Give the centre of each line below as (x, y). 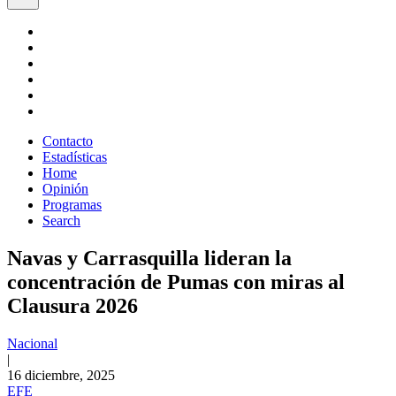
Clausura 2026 (72, 305)
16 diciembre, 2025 (61, 375)
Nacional (32, 343)
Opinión (65, 189)
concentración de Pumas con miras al (176, 282)
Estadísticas (75, 157)
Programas (72, 205)
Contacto (68, 141)
